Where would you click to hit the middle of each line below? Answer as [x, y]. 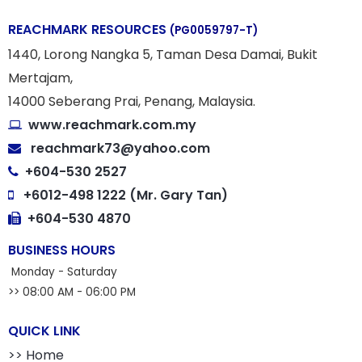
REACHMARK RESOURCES [89, 29]
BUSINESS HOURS [62, 250]
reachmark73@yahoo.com [120, 148]
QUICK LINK [44, 330]
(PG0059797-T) [214, 30]
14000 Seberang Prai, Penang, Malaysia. [132, 101]
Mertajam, [40, 78]
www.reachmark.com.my [111, 124]
